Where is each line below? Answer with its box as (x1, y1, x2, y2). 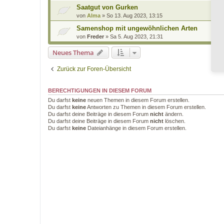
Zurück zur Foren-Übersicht (57, 65, 131, 72)
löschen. (163, 118, 185, 124)
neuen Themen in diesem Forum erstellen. (86, 97, 189, 103)
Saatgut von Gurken (76, 3, 138, 11)
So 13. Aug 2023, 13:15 (106, 12, 162, 18)
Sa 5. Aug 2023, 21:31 (110, 33, 163, 39)
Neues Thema (52, 48, 94, 57)
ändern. (163, 111, 183, 117)
